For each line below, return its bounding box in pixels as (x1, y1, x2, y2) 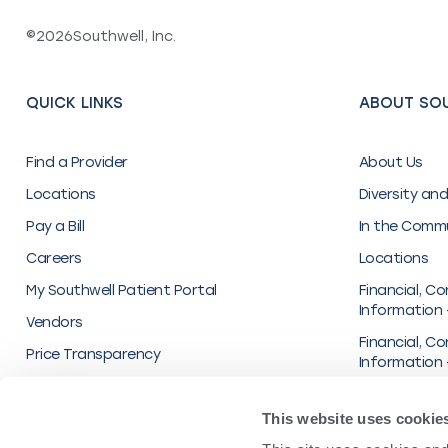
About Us (358, 153, 423, 171)
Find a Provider (26, 153, 128, 171)
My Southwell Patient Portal (26, 281, 217, 299)
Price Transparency (26, 345, 160, 363)
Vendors (26, 313, 83, 331)
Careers (26, 249, 82, 267)
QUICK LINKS (26, 93, 123, 112)
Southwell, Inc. (73, 27, 176, 45)
